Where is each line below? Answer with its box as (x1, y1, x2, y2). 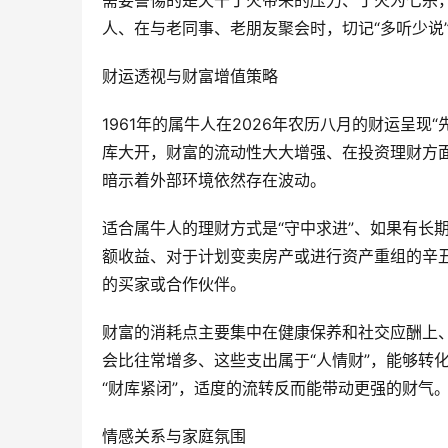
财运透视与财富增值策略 (102, 66, 278, 86)
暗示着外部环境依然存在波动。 (102, 170, 326, 190)
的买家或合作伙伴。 (102, 274, 246, 294)
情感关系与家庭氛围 (102, 426, 246, 446)
